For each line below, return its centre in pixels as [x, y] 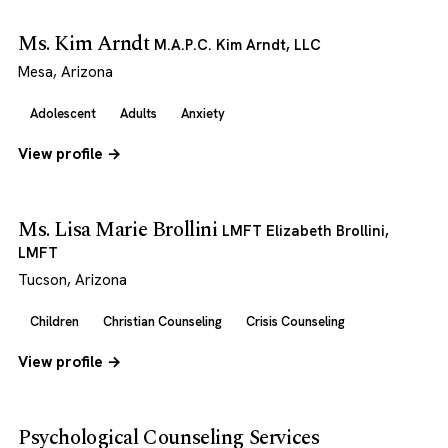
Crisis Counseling [295, 321]
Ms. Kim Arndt [86, 44]
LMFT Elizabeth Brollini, [306, 230]
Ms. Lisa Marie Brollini [120, 230]
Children [54, 321]
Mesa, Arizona [65, 72]
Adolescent [63, 113]
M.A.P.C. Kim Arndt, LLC [238, 44]
